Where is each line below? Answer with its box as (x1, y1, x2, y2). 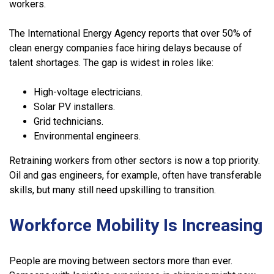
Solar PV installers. (34, 100, 115, 113)
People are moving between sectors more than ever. (9, 254, 232, 267)
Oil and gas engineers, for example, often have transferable (9, 169, 262, 181)
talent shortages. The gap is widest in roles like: (9, 56, 213, 68)
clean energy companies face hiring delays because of (9, 42, 242, 54)
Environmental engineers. (34, 130, 141, 142)
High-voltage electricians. (34, 86, 143, 98)
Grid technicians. (34, 115, 103, 127)
